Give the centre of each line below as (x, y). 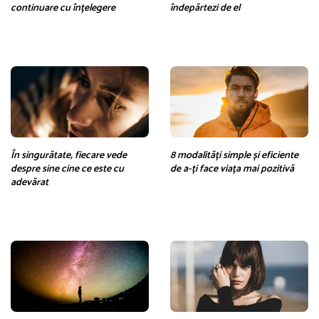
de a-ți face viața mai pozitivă (232, 169)
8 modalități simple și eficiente (234, 155)
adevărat (30, 182)
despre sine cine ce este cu (67, 169)
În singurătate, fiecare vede (69, 155)
